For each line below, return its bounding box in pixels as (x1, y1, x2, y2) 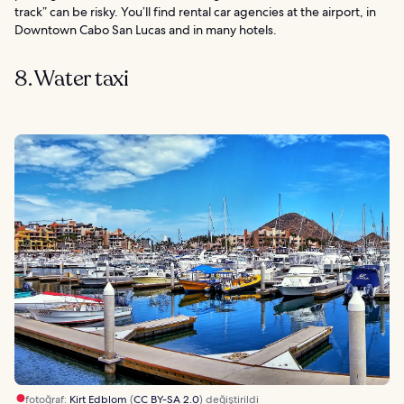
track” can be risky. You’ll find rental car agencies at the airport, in (14, 4, 376, 21)
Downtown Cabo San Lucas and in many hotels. (14, 22, 277, 39)
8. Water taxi (14, 64, 129, 95)
